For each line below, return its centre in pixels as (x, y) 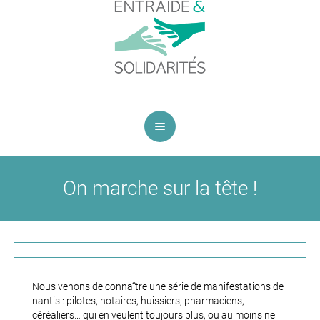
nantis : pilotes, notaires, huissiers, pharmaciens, (138, 301)
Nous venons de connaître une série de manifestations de (158, 286)
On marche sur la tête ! (160, 188)
